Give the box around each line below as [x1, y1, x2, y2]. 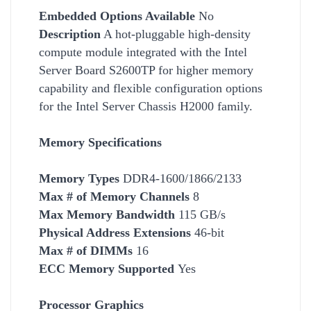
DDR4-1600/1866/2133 [119, 171, 242, 185]
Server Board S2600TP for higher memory [39, 62, 253, 77]
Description [39, 26, 101, 41]
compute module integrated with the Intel [39, 44, 247, 59]
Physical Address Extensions [39, 225, 191, 239]
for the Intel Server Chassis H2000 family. [39, 99, 253, 113]
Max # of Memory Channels [39, 189, 190, 203]
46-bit [191, 225, 224, 239]
